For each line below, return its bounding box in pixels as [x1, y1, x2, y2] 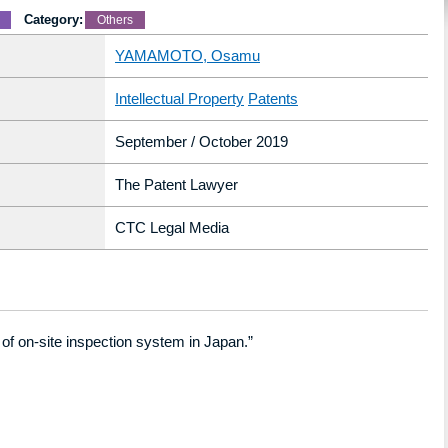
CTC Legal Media [115, 219, 229, 236]
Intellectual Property [115, 90, 244, 107]
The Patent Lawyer [115, 176, 238, 193]
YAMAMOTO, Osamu [115, 47, 260, 64]
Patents [248, 90, 298, 107]
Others [97, 13, 133, 27]
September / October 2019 [115, 133, 288, 150]
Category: [24, 12, 83, 27]
